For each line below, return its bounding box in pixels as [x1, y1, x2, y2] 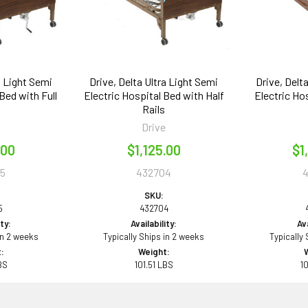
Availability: [131, 217, 177, 229]
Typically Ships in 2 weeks [103, 230, 205, 242]
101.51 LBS [134, 258, 173, 270]
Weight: [137, 245, 170, 257]
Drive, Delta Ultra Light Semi [89, 74, 219, 88]
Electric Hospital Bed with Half [83, 88, 224, 102]
